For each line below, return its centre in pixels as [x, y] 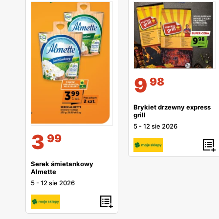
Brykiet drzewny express [172, 107]
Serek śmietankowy [62, 164]
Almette [44, 172]
